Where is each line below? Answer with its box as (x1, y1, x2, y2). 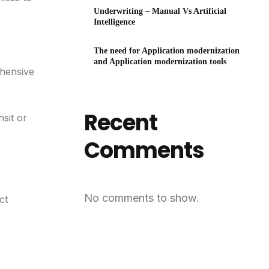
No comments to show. (84, 191, 200, 204)
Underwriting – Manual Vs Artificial (94, 7, 227, 16)
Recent (84, 107, 158, 139)
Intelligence (94, 17, 136, 27)
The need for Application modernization (94, 46, 240, 56)
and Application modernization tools (94, 57, 227, 67)
